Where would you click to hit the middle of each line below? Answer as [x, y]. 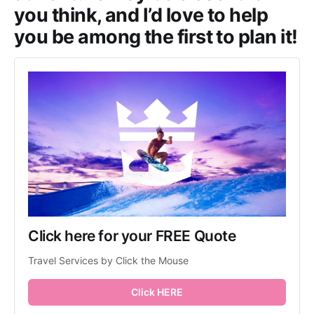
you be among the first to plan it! [156, 37]
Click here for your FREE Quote [132, 235]
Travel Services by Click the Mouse [108, 260]
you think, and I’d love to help [141, 15]
